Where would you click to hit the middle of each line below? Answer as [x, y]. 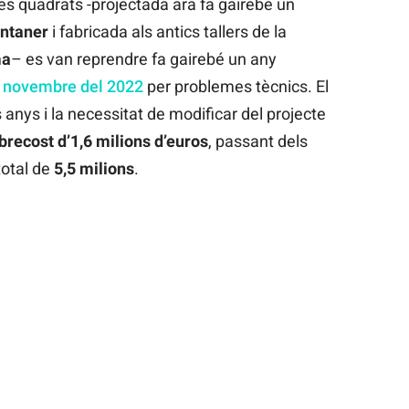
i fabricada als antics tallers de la [167, 31]
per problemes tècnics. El [236, 86]
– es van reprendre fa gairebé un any [143, 58]
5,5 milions [94, 168]
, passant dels [257, 141]
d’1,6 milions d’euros [132, 141]
